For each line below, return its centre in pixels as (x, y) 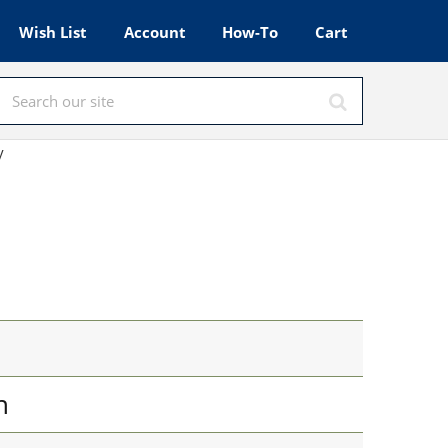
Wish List (53, 32)
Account (154, 32)
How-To (250, 32)
